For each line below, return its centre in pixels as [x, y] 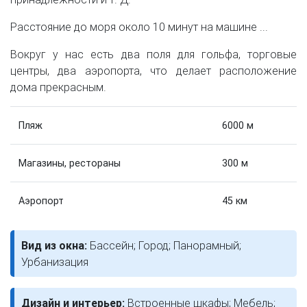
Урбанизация [55, 262]
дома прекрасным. [58, 87]
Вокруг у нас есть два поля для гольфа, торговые [153, 54]
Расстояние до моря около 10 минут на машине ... [139, 27]
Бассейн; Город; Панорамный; [165, 245]
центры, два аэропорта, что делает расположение [153, 71]
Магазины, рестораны [70, 163]
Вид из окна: [56, 245]
